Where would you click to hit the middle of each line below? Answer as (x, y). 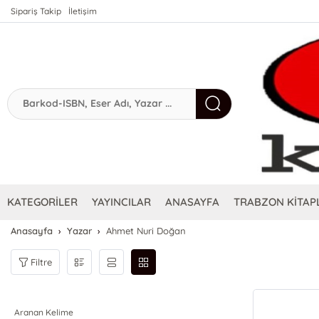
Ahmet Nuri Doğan (146, 231)
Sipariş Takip (36, 11)
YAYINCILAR (122, 202)
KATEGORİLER (43, 202)
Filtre (42, 262)
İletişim (83, 11)
